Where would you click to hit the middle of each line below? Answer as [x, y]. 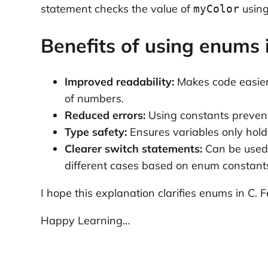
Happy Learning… [85, 221]
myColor [216, 9]
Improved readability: [119, 82]
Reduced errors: [105, 115]
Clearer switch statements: [133, 149]
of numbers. [94, 99]
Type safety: [95, 132]
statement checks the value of [117, 9]
